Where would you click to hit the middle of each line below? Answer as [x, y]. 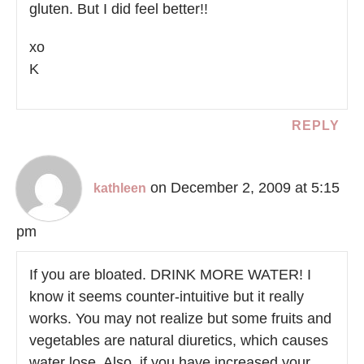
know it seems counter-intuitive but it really [167, 297]
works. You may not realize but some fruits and [180, 319]
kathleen [120, 188]
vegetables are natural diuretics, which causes [179, 341]
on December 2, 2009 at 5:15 [245, 188]
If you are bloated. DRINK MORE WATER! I [170, 275]
